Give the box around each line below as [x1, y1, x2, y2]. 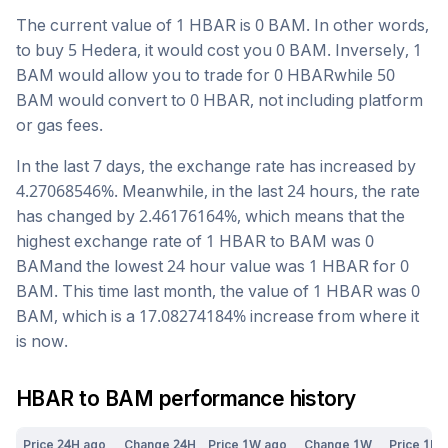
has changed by [16, 206, 139, 227]
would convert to [54, 90, 190, 111]
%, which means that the [224, 206, 405, 227]
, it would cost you [137, 40, 276, 61]
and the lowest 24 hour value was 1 [54, 256, 322, 277]
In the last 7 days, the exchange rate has [16, 156, 320, 177]
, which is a [54, 306, 139, 327]
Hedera [81, 40, 137, 61]
